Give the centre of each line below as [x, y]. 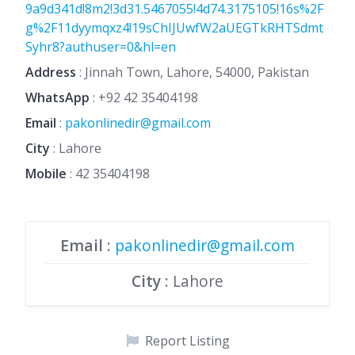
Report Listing [187, 341]
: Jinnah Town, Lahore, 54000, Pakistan [193, 72]
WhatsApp [57, 97]
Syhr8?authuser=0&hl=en [101, 47]
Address [51, 72]
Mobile [46, 174]
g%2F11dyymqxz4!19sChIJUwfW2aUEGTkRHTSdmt [174, 28]
